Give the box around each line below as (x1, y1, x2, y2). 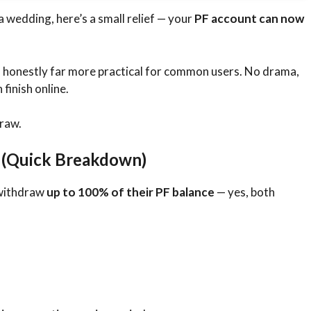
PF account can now (194, 11, 304, 26)
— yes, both (215, 184, 275, 199)
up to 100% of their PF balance (47, 184, 215, 199)
